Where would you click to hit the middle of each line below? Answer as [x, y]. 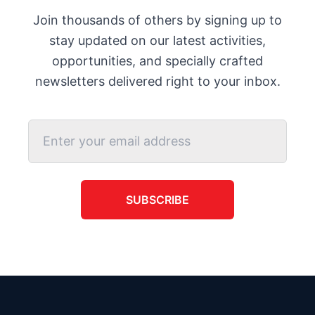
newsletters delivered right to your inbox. [157, 81]
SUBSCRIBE [157, 200]
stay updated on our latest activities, [157, 40]
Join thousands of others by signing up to [157, 20]
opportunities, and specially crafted [157, 61]
